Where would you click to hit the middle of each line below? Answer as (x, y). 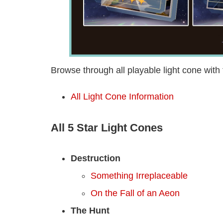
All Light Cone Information (122, 96)
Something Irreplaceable (139, 175)
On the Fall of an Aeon (135, 193)
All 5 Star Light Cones (107, 127)
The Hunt (90, 210)
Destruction (96, 158)
